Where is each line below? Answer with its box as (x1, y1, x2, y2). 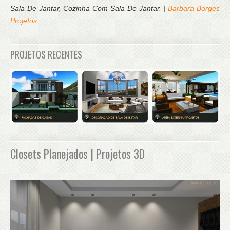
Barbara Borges (168, 4, 220, 13)
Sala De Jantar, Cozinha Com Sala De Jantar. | (10, 4, 168, 13)
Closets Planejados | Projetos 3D (10, 145, 145, 162)
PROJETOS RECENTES (10, 48, 82, 62)
